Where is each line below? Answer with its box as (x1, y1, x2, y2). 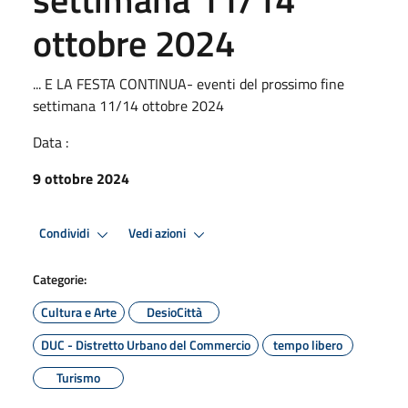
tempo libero (273, 334, 342, 354)
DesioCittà (146, 301, 202, 321)
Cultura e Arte (41, 301, 117, 321)
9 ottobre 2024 (33, 167, 129, 189)
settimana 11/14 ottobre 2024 (33, 94, 224, 117)
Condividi (39, 223, 92, 244)
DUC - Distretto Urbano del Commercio (41, 334, 250, 354)
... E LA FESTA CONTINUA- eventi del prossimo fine (33, 72, 344, 95)
